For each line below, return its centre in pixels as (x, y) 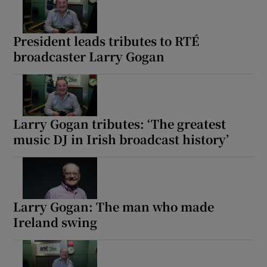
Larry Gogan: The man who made (114, 207)
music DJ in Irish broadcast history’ (121, 139)
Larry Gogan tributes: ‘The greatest (120, 124)
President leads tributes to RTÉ (106, 41)
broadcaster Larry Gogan (89, 57)
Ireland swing (55, 222)
